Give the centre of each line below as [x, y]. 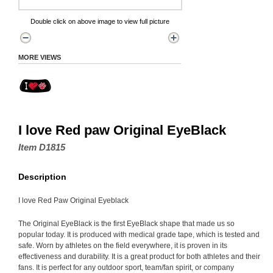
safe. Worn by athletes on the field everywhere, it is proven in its [123, 246]
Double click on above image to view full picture [100, 21]
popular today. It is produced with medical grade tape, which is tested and [139, 235]
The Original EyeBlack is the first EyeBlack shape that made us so [126, 224]
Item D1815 [42, 147]
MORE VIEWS [40, 57]
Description [42, 177]
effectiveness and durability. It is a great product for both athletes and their [139, 257]
